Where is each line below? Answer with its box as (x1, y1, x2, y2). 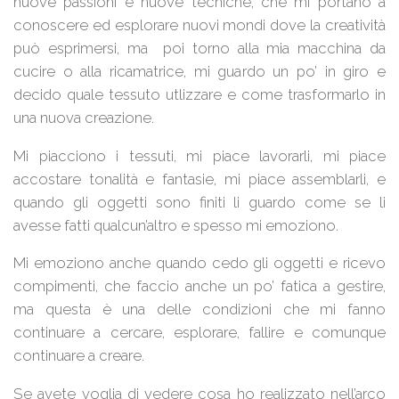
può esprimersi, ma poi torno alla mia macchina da (13, 38, 386, 57)
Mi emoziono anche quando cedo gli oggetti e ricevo (13, 254, 386, 273)
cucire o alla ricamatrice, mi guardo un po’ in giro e (13, 61, 386, 80)
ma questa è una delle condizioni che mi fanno (13, 300, 386, 319)
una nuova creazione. (13, 108, 154, 126)
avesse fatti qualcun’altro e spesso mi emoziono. (13, 216, 338, 234)
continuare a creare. (13, 346, 144, 365)
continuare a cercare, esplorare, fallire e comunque (13, 323, 386, 342)
